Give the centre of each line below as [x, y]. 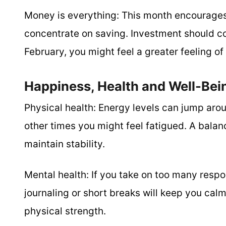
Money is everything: [72, 15]
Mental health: [56, 175]
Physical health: [60, 108]
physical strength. [65, 211]
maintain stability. [65, 144]
